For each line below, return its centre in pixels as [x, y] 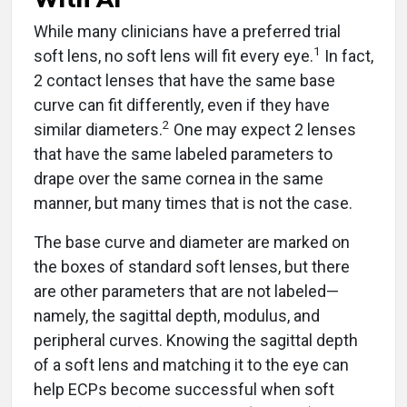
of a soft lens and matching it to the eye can [191, 365]
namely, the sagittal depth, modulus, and [177, 316]
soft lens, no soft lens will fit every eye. [174, 56]
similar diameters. [98, 129]
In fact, [347, 56]
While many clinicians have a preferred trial [187, 31]
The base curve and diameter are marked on [192, 242]
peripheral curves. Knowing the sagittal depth [196, 340]
